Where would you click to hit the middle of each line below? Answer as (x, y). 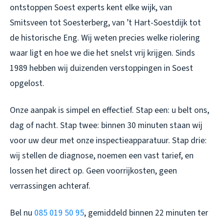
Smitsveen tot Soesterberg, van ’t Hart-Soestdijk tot (105, 23)
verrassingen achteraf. (50, 186)
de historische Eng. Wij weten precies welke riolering (105, 38)
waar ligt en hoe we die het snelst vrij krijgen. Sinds (102, 53)
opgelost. (27, 84)
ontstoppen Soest (43, 8)
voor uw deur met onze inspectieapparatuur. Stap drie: (108, 141)
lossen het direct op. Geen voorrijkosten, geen (93, 171)
